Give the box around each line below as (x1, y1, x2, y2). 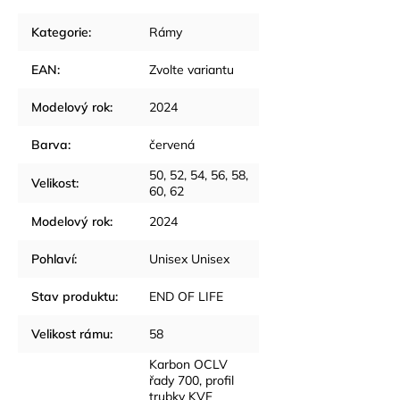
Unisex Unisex (149, 250, 229, 267)
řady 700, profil (149, 371, 234, 388)
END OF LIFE (149, 287, 223, 304)
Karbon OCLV (149, 355, 228, 372)
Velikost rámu (31, 325, 110, 342)
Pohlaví (31, 250, 74, 267)
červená (149, 136, 195, 153)
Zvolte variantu (149, 61, 234, 78)
